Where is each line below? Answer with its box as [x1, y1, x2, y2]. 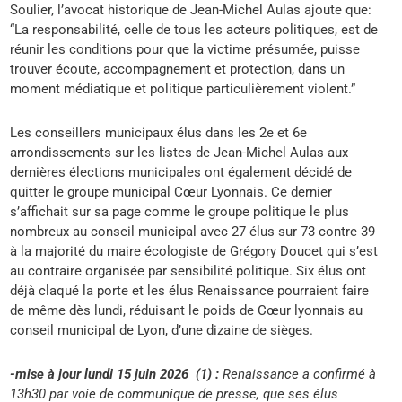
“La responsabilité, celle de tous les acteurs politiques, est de [10, 22, 379, 39]
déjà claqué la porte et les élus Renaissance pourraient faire [10, 283, 370, 300]
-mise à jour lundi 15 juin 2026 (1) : [10, 365, 220, 382]
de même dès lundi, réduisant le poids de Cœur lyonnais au [10, 302, 363, 319]
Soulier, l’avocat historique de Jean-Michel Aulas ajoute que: [10, 2, 372, 19]
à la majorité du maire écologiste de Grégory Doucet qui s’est [10, 243, 379, 260]
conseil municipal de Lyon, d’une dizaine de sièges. [10, 322, 314, 339]
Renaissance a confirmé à [219, 365, 377, 382]
